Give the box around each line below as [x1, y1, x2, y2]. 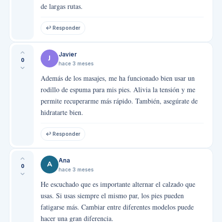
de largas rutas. [40, 1, 83, 11]
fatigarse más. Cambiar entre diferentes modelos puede [40, 202, 194, 212]
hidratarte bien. [40, 107, 83, 117]
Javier [58, 50, 77, 58]
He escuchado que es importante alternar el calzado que [40, 179, 195, 189]
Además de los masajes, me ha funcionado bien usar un [40, 73, 195, 83]
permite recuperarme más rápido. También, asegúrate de [40, 96, 198, 106]
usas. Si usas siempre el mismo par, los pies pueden [40, 190, 184, 200]
